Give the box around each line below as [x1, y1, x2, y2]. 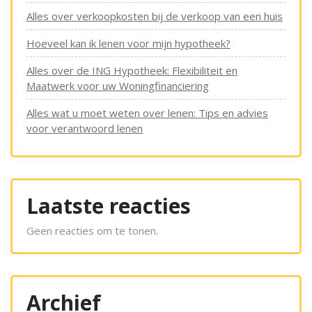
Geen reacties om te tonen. [26, 224, 158, 238]
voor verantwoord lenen [26, 121, 143, 136]
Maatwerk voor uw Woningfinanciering [26, 79, 209, 93]
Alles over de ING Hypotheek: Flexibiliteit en [26, 63, 237, 78]
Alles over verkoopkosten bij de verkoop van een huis [26, 9, 283, 24]
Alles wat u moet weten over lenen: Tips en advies [26, 106, 268, 120]
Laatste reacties [26, 192, 191, 221]
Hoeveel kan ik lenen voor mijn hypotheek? [26, 36, 231, 51]
